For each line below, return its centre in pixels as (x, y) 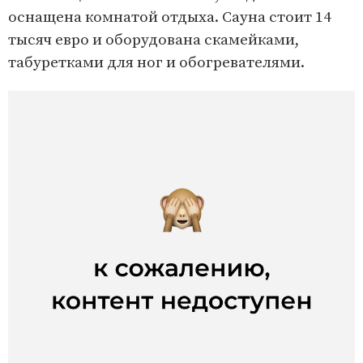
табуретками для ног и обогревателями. (158, 62)
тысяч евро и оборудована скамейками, (154, 40)
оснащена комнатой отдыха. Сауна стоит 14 (170, 17)
